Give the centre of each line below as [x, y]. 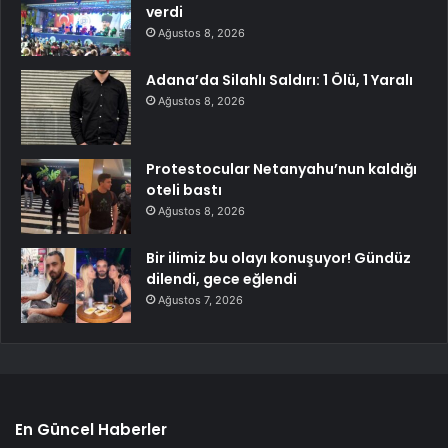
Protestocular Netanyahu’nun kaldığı [281, 169]
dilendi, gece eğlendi [221, 279]
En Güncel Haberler [91, 430]
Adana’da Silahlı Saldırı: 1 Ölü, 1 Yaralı [279, 80]
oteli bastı [184, 190]
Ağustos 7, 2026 [200, 300]
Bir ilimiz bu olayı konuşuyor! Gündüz [278, 258]
